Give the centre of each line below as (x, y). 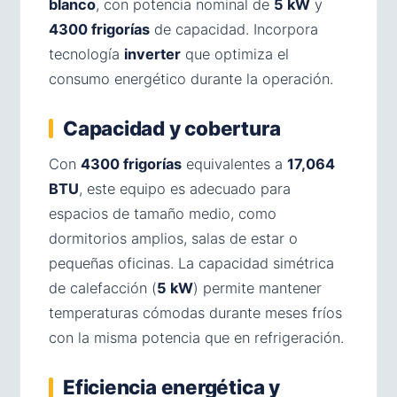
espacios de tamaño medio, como (163, 213)
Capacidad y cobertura (172, 128)
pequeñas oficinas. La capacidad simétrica (191, 263)
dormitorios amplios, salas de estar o (173, 238)
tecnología (86, 54)
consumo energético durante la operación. (191, 78)
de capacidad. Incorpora (234, 29)
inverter (152, 54)
